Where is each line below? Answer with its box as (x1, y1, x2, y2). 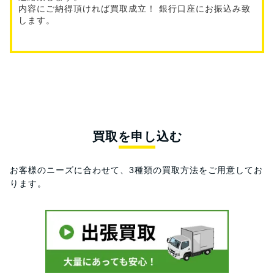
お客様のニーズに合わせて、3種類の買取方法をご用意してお (10, 165, 263, 176)
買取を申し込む (92, 130, 182, 144)
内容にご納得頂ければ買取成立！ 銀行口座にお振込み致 (18, 4, 251, 14)
